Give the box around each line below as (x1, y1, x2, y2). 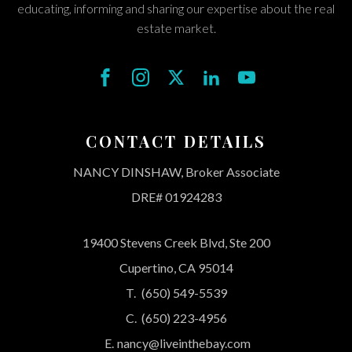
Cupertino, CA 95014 (119, 259, 233, 275)
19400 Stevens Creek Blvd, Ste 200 (82, 234, 270, 250)
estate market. (136, 20, 216, 35)
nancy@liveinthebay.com (117, 335, 251, 350)
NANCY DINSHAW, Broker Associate (72, 163, 280, 179)
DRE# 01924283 (130, 189, 222, 204)
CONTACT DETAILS (86, 130, 266, 152)
